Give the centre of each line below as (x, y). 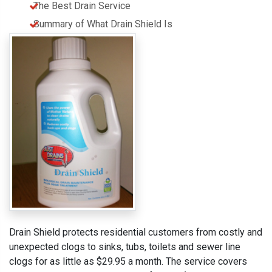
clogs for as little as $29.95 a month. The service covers (128, 262)
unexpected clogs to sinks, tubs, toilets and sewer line (125, 247)
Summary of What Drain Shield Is (103, 24)
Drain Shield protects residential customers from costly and (136, 233)
